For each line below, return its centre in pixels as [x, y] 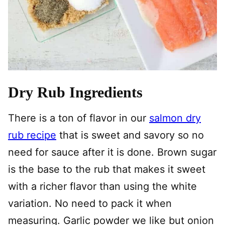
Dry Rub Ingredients [75, 92]
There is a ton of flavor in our [79, 118]
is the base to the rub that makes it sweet [107, 169]
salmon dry [175, 118]
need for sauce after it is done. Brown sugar [112, 152]
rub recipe [32, 135]
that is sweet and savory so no [130, 135]
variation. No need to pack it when [90, 203]
